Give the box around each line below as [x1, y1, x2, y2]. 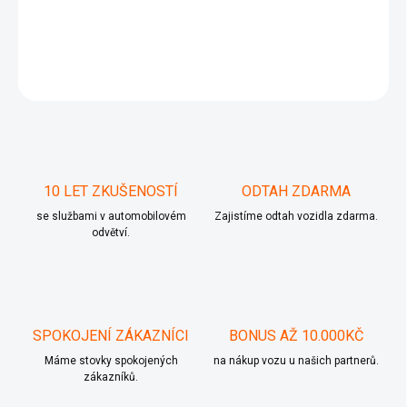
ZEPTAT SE [313, 72, 366, 85]
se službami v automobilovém [35, 210, 186, 223]
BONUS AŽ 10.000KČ [229, 327, 363, 345]
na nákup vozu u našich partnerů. [213, 354, 379, 368]
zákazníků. [84, 371, 138, 384]
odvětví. [92, 226, 130, 240]
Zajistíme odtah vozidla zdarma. [214, 210, 378, 223]
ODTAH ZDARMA [242, 183, 351, 201]
